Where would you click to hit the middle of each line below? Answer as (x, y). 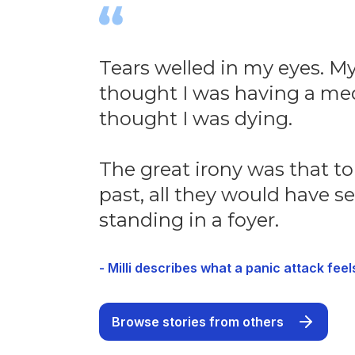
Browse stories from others (197, 322)
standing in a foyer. (189, 220)
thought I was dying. (195, 119)
